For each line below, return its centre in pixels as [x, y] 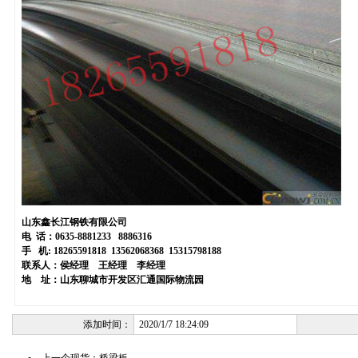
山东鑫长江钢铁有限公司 [74, 222]
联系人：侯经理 [55, 265]
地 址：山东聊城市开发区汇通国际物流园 [113, 280]
